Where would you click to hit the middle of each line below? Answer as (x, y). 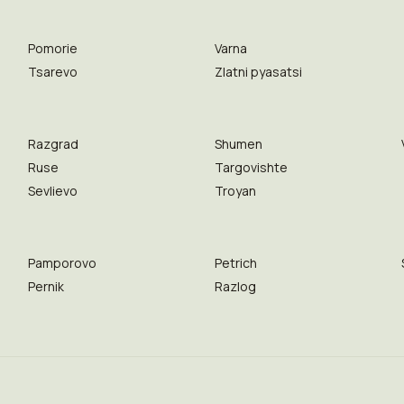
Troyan (235, 191)
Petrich (235, 263)
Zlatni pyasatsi (258, 72)
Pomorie (52, 48)
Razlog (235, 286)
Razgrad (53, 144)
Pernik (46, 286)
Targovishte (251, 167)
